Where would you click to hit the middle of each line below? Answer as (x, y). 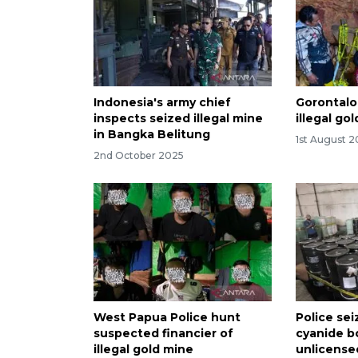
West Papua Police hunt (167, 318)
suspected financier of (163, 334)
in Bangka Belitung (152, 134)
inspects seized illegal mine (178, 118)
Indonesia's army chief (162, 102)
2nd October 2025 (139, 155)
